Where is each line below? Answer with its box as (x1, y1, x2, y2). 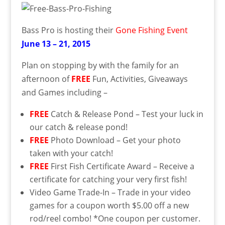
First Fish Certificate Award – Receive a (48, 161, 194, 172)
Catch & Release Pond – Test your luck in (48, 108, 203, 120)
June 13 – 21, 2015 (21, 38, 90, 49)
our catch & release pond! (29, 122, 128, 133)
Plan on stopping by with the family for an (21, 60, 179, 71)
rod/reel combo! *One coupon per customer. (29, 213, 200, 224)
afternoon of (21, 73, 71, 84)
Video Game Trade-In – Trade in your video (29, 187, 191, 198)
